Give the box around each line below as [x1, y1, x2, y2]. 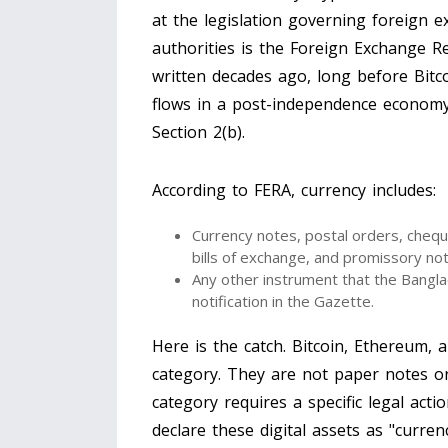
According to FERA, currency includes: [152, 179, 436, 202]
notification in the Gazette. [192, 291, 374, 312]
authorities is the [152, 37, 290, 60]
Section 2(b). [152, 121, 245, 144]
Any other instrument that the [192, 269, 401, 290]
